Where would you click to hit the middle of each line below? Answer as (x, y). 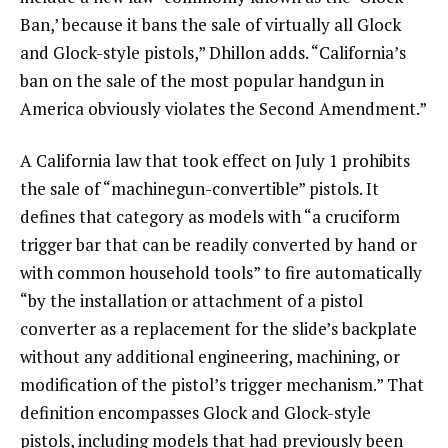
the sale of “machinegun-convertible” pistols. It (199, 189)
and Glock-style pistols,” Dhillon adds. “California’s (213, 53)
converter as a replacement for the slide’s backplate (218, 329)
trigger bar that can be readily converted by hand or (218, 245)
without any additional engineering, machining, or (210, 357)
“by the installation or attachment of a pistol (191, 301)
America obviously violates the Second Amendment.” (223, 109)
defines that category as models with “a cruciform (210, 217)
